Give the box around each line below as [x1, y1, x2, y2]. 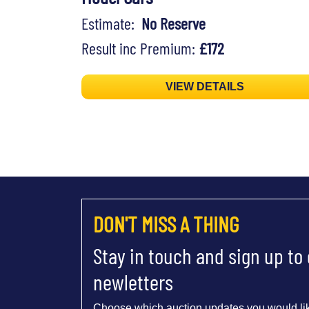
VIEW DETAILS [166, 81, 245, 93]
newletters [93, 268, 173, 295]
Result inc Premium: [81, 38, 199, 59]
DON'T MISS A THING [93, 210, 239, 237]
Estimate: [81, 13, 141, 34]
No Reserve [141, 13, 206, 34]
